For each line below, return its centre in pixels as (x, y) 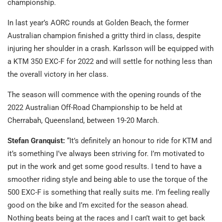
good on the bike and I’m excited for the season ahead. (98, 205)
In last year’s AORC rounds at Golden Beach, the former (98, 23)
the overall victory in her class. (58, 75)
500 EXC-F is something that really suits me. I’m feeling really (109, 193)
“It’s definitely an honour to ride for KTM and (138, 141)
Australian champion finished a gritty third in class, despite (104, 36)
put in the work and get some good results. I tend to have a (105, 167)
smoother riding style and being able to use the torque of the (108, 180)
